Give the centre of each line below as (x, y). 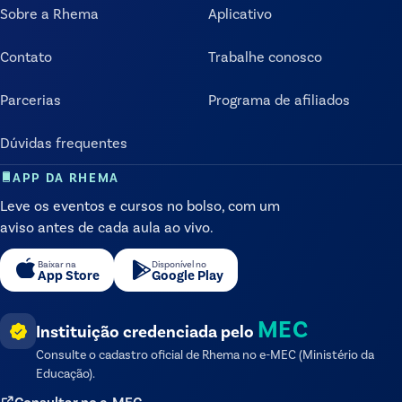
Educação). (66, 373)
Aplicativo (240, 13)
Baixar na (57, 264)
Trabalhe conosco (265, 57)
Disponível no (179, 264)
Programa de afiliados (279, 100)
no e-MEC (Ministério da (307, 354)
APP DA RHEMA (66, 177)
